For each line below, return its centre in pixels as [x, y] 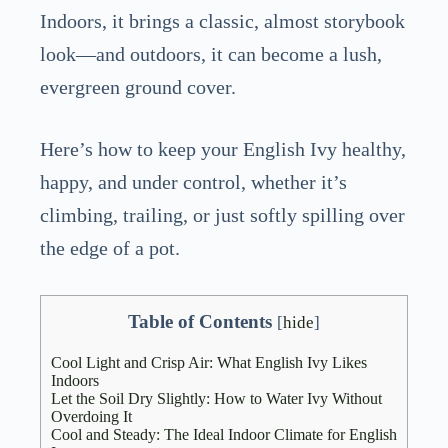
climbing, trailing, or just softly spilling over [222, 215]
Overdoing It [91, 417]
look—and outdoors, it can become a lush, [211, 53]
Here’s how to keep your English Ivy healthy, [223, 149]
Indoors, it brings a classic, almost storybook [222, 20]
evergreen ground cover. [138, 86]
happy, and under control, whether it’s [193, 182]
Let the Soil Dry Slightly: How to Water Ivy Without [216, 399]
